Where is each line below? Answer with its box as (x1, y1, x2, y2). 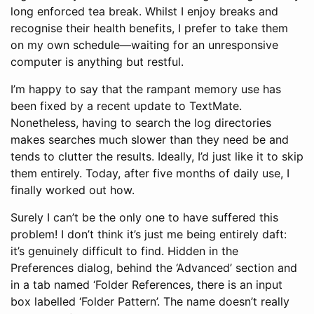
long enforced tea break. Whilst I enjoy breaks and (11, 4, 278, 18)
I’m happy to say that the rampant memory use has (11, 82, 281, 96)
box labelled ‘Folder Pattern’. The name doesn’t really (11, 294, 289, 308)
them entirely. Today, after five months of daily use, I (11, 166, 289, 180)
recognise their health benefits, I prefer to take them (11, 21, 288, 35)
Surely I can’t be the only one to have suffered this (11, 210, 278, 224)
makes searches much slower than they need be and (11, 132, 289, 146)
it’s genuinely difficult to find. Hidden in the (11, 244, 238, 258)
